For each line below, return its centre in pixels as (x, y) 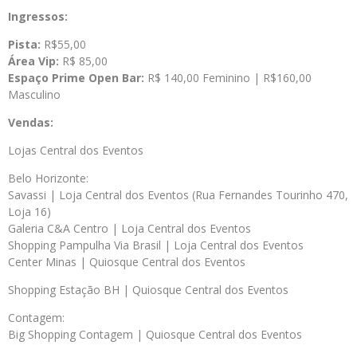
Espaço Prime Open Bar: (76, 78)
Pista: (24, 44)
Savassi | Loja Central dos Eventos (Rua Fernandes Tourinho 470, (178, 195)
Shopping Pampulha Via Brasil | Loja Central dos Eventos (156, 245)
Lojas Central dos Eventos (76, 150)
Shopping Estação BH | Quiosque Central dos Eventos (148, 290)
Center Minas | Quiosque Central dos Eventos (127, 262)
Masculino (34, 94)
